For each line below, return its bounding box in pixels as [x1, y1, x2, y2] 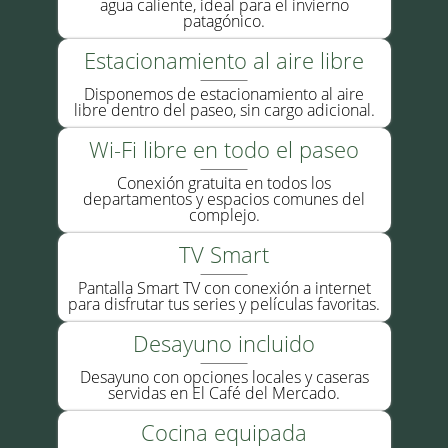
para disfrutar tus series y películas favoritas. [68, 293, 380, 315]
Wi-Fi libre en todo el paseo [89, 134, 359, 164]
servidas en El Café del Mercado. [108, 382, 340, 404]
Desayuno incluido [133, 328, 315, 358]
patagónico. [183, 10, 265, 32]
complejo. [188, 204, 260, 226]
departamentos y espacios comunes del [83, 188, 365, 210]
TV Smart [179, 239, 269, 269]
